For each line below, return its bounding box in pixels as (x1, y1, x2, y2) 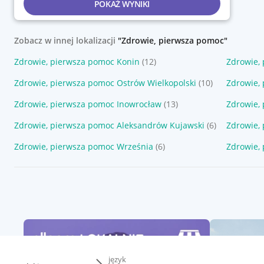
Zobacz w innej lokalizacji (14, 35, 118, 46)
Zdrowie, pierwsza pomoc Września (14, 141, 153, 152)
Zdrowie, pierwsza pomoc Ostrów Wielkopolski (14, 77, 196, 88)
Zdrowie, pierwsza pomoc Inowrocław (14, 98, 161, 110)
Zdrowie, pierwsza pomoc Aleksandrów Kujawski (14, 120, 204, 131)
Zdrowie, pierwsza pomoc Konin (14, 56, 140, 67)
